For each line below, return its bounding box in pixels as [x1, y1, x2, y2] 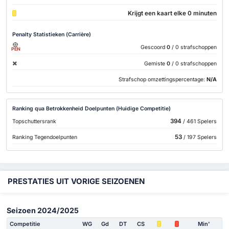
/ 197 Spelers [181, 134, 217, 141]
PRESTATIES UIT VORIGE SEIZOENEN [8, 177, 145, 187]
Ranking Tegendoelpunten [12, 134, 78, 141]
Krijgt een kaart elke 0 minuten [127, 10, 217, 17]
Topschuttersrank [12, 118, 57, 125]
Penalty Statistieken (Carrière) [12, 31, 91, 38]
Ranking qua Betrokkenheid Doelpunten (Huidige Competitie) [12, 105, 171, 112]
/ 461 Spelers [181, 118, 217, 125]
